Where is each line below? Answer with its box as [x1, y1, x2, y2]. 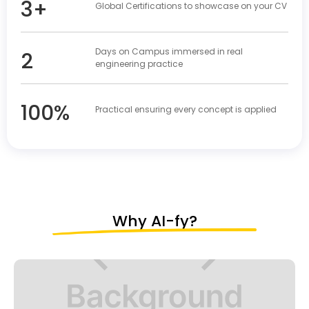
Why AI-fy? [112, 210, 197, 232]
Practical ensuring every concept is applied [95, 103, 277, 115]
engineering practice [95, 57, 183, 70]
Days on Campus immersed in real [95, 45, 243, 57]
